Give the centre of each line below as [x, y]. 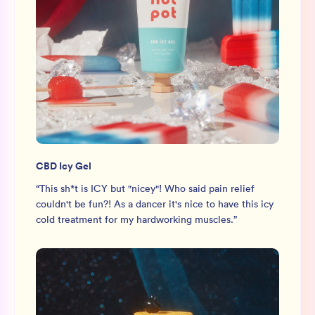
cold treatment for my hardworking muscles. [135, 219]
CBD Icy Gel [64, 166]
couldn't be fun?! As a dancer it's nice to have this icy [155, 204]
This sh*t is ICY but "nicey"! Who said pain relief [147, 188]
